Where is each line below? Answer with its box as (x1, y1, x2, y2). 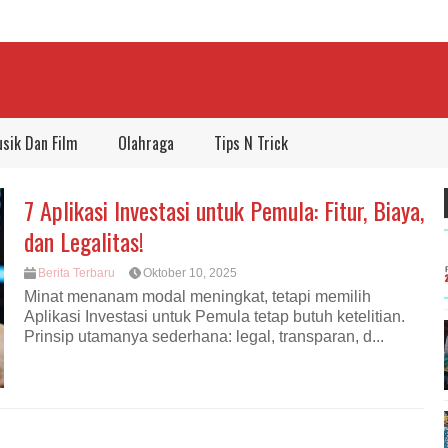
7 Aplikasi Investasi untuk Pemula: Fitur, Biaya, (24, 192, 424, 228)
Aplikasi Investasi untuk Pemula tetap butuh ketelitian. (24, 308, 405, 326)
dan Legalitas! (24, 223, 144, 259)
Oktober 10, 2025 (143, 266, 237, 280)
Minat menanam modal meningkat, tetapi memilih (24, 288, 371, 306)
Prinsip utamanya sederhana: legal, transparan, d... (24, 328, 384, 346)
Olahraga (118, 131, 174, 155)
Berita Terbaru (38, 266, 115, 280)
